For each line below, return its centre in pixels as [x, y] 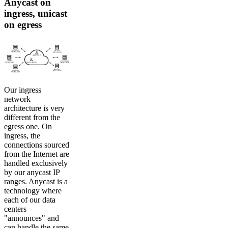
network [17, 99]
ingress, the [22, 135]
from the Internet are [37, 154]
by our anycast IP [32, 172]
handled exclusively [36, 163]
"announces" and [32, 218]
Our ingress [23, 90]
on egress [23, 24]
